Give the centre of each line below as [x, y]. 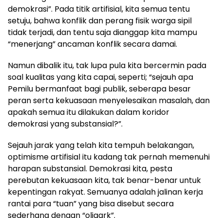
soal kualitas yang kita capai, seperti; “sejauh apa [100, 77]
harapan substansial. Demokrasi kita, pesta [90, 168]
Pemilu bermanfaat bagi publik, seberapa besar [99, 89]
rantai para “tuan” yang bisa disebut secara [91, 203]
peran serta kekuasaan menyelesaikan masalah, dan [109, 100]
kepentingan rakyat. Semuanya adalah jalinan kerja [105, 192]
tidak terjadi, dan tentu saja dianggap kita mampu [102, 32]
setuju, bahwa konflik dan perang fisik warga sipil [100, 20]
